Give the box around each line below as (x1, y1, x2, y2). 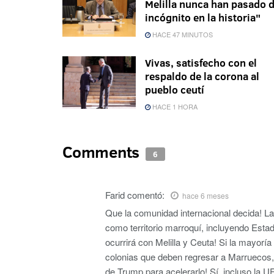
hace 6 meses (182, 190, 229, 201)
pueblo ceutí (145, 83, 204, 97)
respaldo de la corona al (145, 69, 259, 84)
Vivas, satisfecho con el (145, 56, 257, 70)
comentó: (127, 188, 165, 202)
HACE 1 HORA (150, 102, 198, 112)
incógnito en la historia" (145, 10, 261, 25)
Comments (62, 141, 143, 163)
